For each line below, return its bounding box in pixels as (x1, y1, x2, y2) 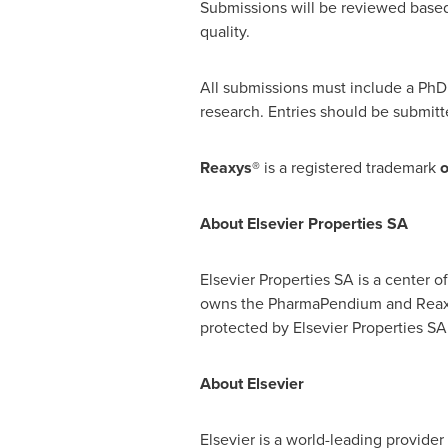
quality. (199, 20, 250, 43)
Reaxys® (199, 156, 260, 179)
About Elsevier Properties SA (199, 212, 408, 235)
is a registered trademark (259, 156, 440, 179)
